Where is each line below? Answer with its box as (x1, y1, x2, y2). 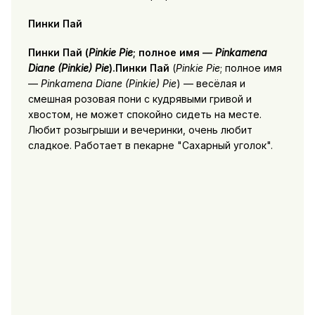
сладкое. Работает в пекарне (27, 139, 177, 151)
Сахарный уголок (181, 139, 266, 151)
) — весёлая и (176, 77, 245, 89)
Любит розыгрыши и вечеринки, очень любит (27, 123, 252, 136)
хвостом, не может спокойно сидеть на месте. (27, 108, 262, 120)
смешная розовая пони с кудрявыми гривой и (27, 92, 252, 105)
